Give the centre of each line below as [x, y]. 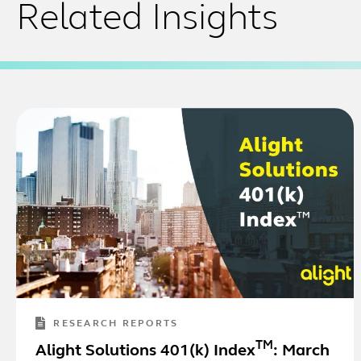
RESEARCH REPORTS [116, 324]
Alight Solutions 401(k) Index [145, 351]
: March [301, 351]
